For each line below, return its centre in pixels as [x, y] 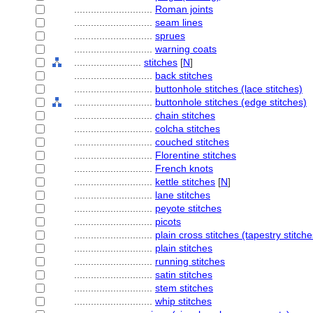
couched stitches [192, 142]
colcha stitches [188, 129]
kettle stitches [185, 182]
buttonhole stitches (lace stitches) [229, 89]
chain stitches [185, 115]
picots [168, 221]
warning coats [186, 49]
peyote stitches [188, 208]
